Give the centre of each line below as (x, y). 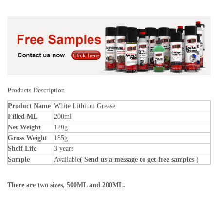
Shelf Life (22, 149)
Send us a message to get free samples (139, 160)
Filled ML (23, 117)
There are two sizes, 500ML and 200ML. (66, 185)
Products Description (36, 91)
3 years (64, 149)
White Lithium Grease (85, 106)
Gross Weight (27, 138)
